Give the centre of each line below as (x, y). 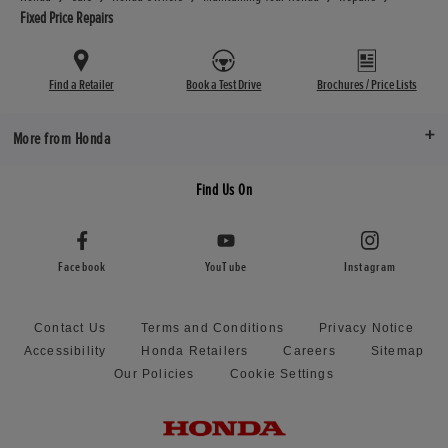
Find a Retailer (81, 85)
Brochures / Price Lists (366, 85)
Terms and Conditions (213, 328)
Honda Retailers (195, 351)
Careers (309, 351)
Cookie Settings (281, 374)
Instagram (370, 267)
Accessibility (65, 351)
